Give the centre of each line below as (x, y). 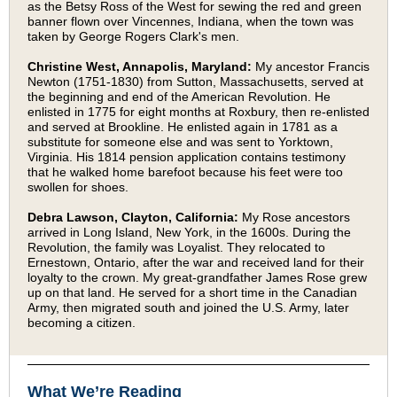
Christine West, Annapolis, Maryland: (140, 66)
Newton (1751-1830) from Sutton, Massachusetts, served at (195, 82)
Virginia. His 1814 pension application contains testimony (187, 157)
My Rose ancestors (294, 217)
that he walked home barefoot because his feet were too (185, 172)
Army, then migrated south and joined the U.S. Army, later (188, 307)
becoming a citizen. (82, 323)
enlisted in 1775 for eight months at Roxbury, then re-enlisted (198, 112)
